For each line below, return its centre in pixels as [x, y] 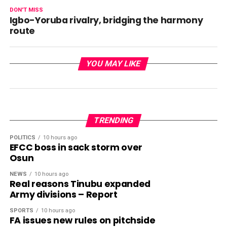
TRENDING [113, 120]
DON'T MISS [26, 10]
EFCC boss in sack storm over [76, 147]
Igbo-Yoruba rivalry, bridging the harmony [106, 20]
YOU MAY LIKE [114, 63]
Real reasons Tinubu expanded [80, 184]
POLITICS [22, 137]
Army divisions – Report [63, 194]
